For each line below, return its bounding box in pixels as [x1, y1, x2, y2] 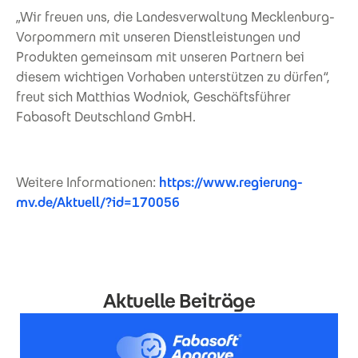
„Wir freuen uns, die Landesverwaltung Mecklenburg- [16, 8, 335, 26]
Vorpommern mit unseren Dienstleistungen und [16, 28, 300, 46]
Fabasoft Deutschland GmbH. [16, 108, 196, 125]
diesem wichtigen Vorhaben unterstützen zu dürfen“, [16, 68, 330, 86]
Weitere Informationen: [16, 173, 159, 191]
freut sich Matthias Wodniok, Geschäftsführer [16, 88, 291, 105]
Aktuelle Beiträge [102, 288, 256, 313]
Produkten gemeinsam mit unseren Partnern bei [16, 48, 304, 66]
